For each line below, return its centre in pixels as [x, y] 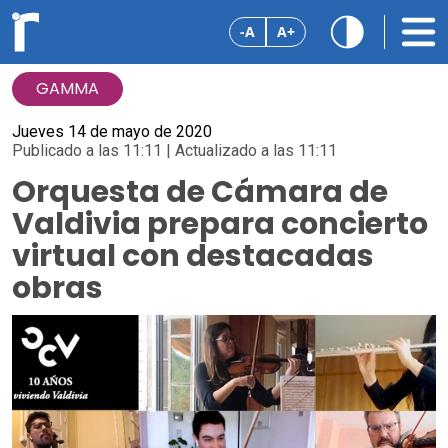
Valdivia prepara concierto [220, 224]
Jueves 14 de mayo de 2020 [112, 131]
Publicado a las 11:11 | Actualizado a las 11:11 [174, 150]
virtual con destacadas [193, 256]
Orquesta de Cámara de [200, 192]
